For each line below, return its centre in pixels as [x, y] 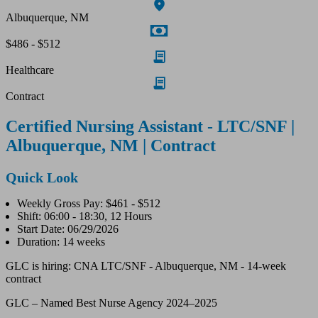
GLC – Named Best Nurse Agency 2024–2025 [111, 302]
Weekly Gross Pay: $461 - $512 [89, 203]
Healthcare [30, 70]
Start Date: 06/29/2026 [68, 229]
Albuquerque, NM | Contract [111, 145]
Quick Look [42, 177]
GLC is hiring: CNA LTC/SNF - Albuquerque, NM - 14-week [146, 265]
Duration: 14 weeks [61, 241]
